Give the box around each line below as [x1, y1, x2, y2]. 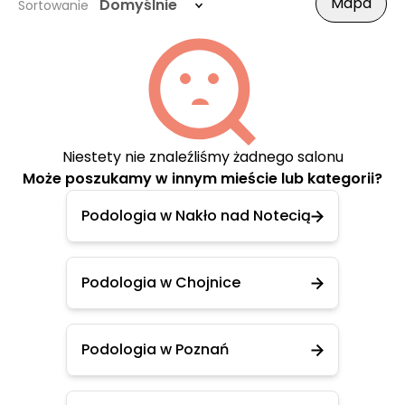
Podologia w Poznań [81, 339, 229, 360]
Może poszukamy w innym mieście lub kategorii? [23, 168, 382, 189]
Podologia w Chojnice [81, 272, 240, 293]
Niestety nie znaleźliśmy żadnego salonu [61, 146, 344, 167]
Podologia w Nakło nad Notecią [81, 205, 311, 226]
